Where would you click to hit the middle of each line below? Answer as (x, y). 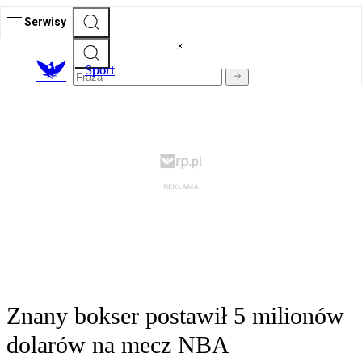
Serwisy (45, 21)
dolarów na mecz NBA (118, 345)
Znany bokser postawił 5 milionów (175, 316)
